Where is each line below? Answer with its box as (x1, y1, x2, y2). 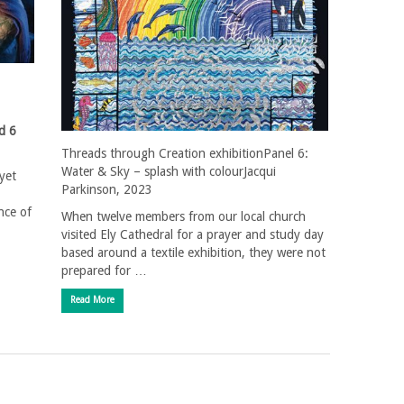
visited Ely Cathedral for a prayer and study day (61, 226, 324, 242)
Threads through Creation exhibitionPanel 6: (61, 145, 308, 161)
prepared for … (61, 262, 147, 278)
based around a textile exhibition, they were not (61, 244, 326, 260)
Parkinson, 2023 (61, 181, 152, 197)
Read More (70, 294, 115, 305)
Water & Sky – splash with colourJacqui (61, 163, 276, 179)
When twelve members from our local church (61, 208, 306, 224)
